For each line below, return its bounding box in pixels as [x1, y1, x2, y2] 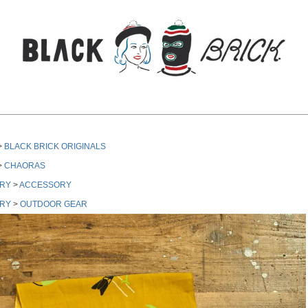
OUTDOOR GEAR [20, 199, 87, 209]
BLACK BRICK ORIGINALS [4, 141, 106, 151]
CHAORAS [4, 160, 45, 170]
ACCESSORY [19, 179, 71, 190]
